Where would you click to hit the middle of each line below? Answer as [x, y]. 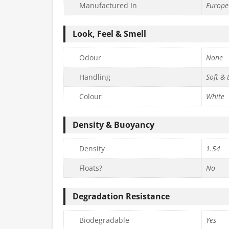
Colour [90, 97]
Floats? [91, 168]
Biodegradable [104, 220]
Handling [95, 77]
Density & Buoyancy [113, 125]
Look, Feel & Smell [109, 34]
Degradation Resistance [121, 197]
